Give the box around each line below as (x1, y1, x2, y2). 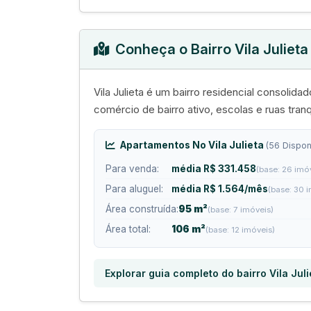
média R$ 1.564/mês (171, 183, 268, 194)
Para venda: (106, 162, 159, 174)
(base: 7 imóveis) (208, 204, 274, 215)
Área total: (106, 223, 151, 235)
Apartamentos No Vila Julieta (118, 139, 266, 151)
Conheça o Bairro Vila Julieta (115, 40, 308, 58)
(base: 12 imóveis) (205, 224, 275, 235)
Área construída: (106, 203, 178, 215)
